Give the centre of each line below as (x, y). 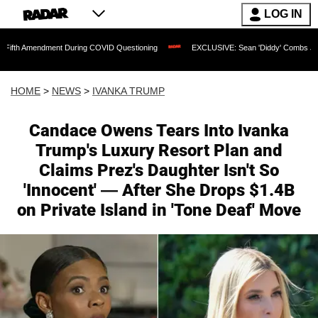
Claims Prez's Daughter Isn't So (159, 170)
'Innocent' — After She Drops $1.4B (159, 190)
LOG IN (283, 14)
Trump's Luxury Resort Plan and (159, 150)
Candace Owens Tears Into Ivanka (159, 131)
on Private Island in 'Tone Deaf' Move (159, 210)
